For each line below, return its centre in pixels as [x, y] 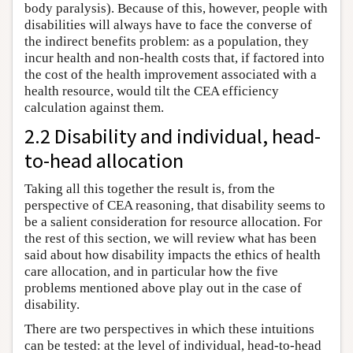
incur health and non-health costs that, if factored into [175, 58]
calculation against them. [94, 107]
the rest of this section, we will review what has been [171, 238]
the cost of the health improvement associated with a [171, 74]
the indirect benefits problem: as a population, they [167, 41]
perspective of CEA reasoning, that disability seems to [175, 205]
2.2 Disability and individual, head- [173, 136]
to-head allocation [104, 160]
